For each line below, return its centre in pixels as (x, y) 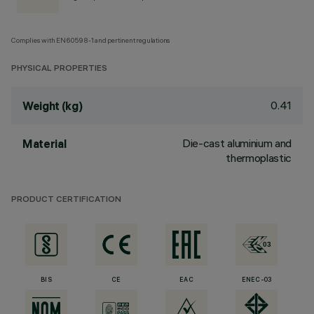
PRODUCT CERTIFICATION (66, 200)
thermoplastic (259, 158)
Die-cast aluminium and (237, 143)
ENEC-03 (257, 280)
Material (45, 144)
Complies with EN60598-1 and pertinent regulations (91, 40)
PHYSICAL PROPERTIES (59, 69)
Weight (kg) (53, 106)
